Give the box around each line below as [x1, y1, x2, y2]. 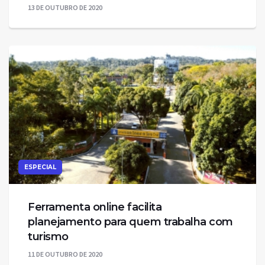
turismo [28, 230, 69, 244]
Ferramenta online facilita [28, 201, 161, 214]
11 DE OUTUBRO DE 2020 [28, 250, 102, 259]
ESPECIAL [24, 163, 56, 172]
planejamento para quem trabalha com [28, 215, 233, 229]
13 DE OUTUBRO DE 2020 [28, 3, 102, 12]
